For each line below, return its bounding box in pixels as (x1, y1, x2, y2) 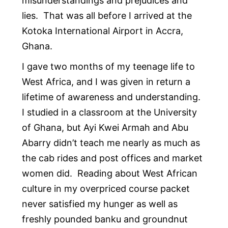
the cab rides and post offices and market (21, 153, 203, 164)
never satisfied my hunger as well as (21, 198, 178, 210)
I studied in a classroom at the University (21, 107, 197, 118)
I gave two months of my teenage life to (21, 61, 195, 72)
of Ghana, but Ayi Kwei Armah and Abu (21, 122, 188, 133)
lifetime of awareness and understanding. (21, 92, 203, 103)
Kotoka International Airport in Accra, (21, 25, 183, 37)
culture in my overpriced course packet (21, 183, 190, 194)
